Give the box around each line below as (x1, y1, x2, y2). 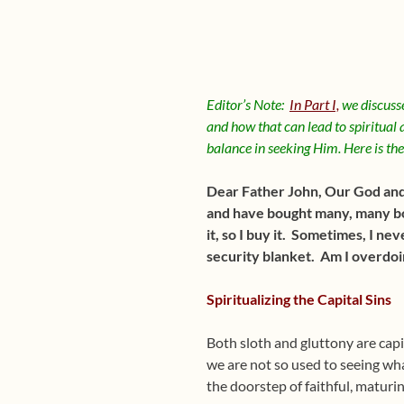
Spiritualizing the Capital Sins (207, 290, 391, 308)
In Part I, (289, 96, 339, 113)
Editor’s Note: (207, 96, 289, 113)
